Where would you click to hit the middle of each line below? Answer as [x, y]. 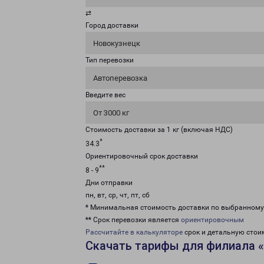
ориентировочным [212, 220]
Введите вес [105, 95]
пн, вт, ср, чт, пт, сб [118, 195]
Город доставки [112, 25]
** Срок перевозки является [133, 220]
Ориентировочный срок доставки [142, 156]
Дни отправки [109, 183]
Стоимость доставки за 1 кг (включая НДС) [159, 130]
